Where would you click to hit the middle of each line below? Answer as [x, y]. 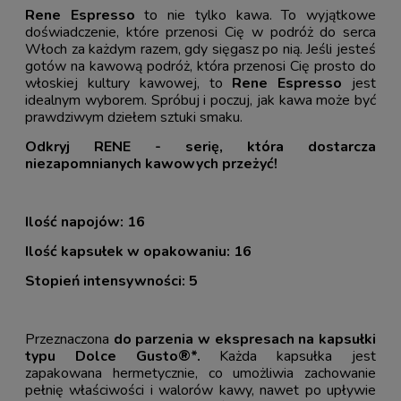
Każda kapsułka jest [288, 356]
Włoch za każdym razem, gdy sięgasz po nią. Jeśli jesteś [200, 49]
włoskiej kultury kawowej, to [129, 83]
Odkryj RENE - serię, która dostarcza [200, 146]
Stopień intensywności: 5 [111, 281]
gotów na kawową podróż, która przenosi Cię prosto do [200, 66]
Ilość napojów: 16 [85, 222]
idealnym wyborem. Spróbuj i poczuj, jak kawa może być [200, 100]
